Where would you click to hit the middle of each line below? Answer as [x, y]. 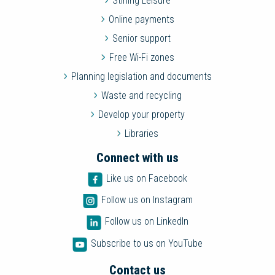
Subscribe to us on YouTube [147, 243]
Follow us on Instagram [147, 200]
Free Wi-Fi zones [141, 57]
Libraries [142, 134]
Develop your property [142, 114]
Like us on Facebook [147, 178]
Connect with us [137, 158]
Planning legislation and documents [142, 76]
